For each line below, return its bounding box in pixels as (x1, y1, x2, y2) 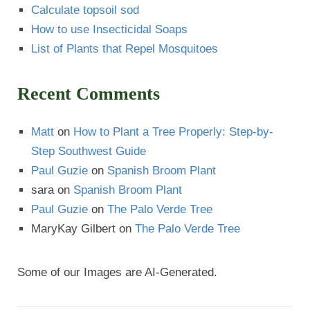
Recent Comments (17, 84, 160, 104)
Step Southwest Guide (31, 145, 146, 158)
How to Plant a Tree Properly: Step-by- (73, 125, 273, 139)
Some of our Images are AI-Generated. (17, 266, 217, 280)
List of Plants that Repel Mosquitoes (31, 42, 218, 56)
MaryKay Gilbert (31, 222, 116, 236)
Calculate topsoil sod (31, 3, 139, 17)
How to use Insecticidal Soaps (31, 23, 188, 37)
